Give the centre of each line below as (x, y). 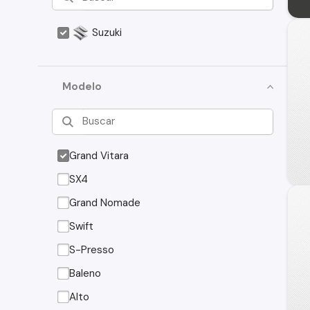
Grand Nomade (105, 202)
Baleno (85, 273)
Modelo (82, 86)
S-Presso (92, 249)
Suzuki (107, 33)
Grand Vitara (99, 155)
